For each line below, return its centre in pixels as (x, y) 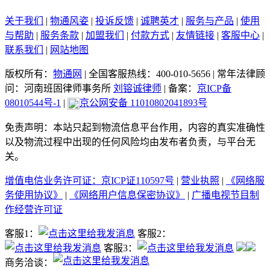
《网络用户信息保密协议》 (127, 195)
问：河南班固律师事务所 (59, 89)
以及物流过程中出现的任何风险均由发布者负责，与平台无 (130, 142)
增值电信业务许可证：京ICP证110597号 (89, 181)
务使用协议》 (34, 195)
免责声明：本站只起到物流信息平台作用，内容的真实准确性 (135, 128)
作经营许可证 (34, 210)
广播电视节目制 (225, 195)
